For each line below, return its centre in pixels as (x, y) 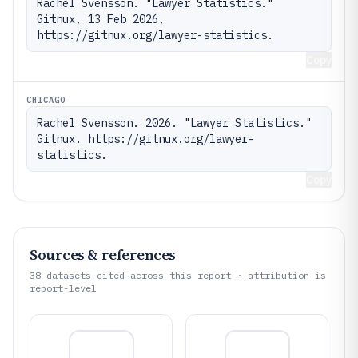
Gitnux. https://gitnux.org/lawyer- (145, 139)
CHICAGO (46, 99)
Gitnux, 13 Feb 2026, (101, 19)
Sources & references (103, 254)
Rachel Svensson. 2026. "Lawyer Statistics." (174, 123)
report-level (63, 288)
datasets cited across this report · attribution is (183, 275)
